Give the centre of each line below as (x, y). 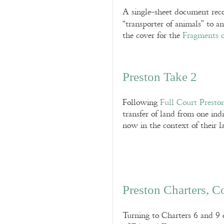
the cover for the (152, 36)
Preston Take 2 (160, 77)
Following (141, 103)
